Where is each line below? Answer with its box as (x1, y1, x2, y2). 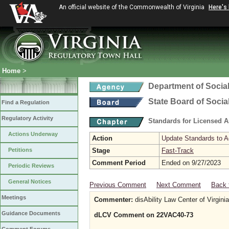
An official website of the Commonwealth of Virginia (59, 4, 206, 11)
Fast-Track (162, 147, 194, 154)
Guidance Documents (2, 210, 60, 216)
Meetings (2, 194, 26, 200)
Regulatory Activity (2, 115, 53, 121)
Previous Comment (89, 181, 146, 189)
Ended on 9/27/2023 (162, 159, 221, 167)
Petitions (8, 147, 32, 153)
